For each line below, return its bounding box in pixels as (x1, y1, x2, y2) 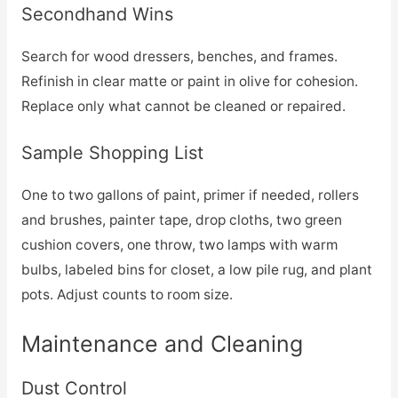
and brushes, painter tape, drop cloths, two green (20, 211, 342, 229)
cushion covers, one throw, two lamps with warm (20, 236, 338, 254)
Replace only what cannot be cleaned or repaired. (20, 97, 346, 115)
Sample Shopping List (20, 142, 203, 164)
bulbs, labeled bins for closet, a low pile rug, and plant (20, 261, 372, 279)
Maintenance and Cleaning (20, 330, 303, 358)
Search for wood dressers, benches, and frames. (20, 47, 338, 65)
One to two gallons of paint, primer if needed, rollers (20, 187, 359, 204)
